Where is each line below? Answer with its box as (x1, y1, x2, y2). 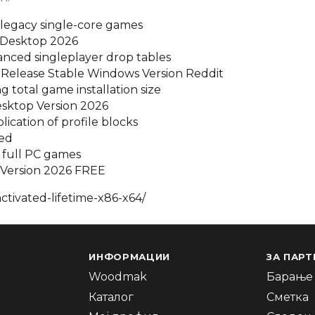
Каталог (89, 290, 134, 304)
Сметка (266, 290, 309, 304)
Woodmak (89, 269, 148, 283)
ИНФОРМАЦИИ (89, 251, 170, 263)
